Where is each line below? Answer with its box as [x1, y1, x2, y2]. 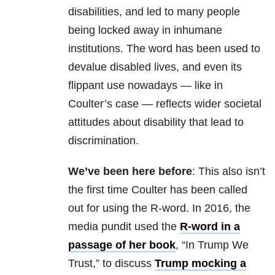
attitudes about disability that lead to [68, 116, 244, 129]
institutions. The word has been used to [68, 42, 260, 55]
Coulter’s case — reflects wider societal [68, 98, 261, 110]
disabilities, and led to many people [68, 6, 240, 18]
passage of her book [68, 239, 176, 252]
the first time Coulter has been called [68, 184, 247, 196]
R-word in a [180, 220, 240, 233]
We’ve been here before [68, 165, 192, 178]
